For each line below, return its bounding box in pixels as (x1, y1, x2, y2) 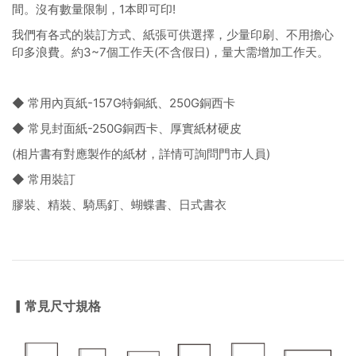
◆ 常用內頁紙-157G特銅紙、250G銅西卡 (12, 95, 235, 110)
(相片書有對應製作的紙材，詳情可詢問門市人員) (12, 145, 270, 161)
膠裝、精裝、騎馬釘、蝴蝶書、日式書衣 (12, 196, 226, 212)
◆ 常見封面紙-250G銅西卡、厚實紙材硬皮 (12, 120, 242, 136)
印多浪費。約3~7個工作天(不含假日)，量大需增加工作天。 (12, 44, 329, 60)
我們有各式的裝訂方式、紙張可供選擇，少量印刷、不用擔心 (12, 26, 334, 42)
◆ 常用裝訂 (12, 171, 75, 187)
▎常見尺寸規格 (12, 297, 101, 314)
